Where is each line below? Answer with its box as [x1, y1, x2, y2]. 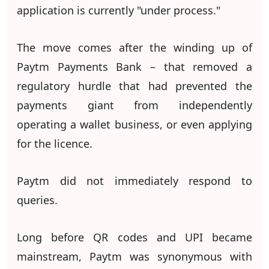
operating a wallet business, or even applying [17, 116, 252, 131]
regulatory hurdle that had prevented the [17, 78, 252, 93]
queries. [17, 192, 58, 207]
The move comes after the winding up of [17, 40, 252, 55]
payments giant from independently [17, 97, 252, 112]
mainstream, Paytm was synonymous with [17, 249, 252, 264]
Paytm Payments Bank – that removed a [17, 59, 252, 74]
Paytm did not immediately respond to [17, 173, 252, 188]
